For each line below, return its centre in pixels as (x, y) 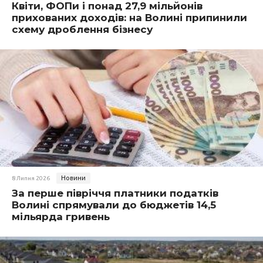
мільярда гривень (61, 217)
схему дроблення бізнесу (82, 29)
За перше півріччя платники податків (115, 193)
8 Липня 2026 (31, 178)
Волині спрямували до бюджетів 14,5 (114, 205)
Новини (73, 178)
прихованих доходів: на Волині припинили (129, 18)
